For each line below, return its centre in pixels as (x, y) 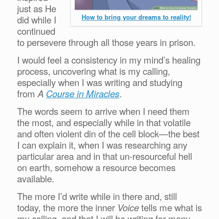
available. (37, 178)
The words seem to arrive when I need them (103, 111)
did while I (37, 19)
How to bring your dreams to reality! (136, 17)
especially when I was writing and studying (100, 82)
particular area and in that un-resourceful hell (105, 156)
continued (36, 31)
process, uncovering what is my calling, (94, 71)
